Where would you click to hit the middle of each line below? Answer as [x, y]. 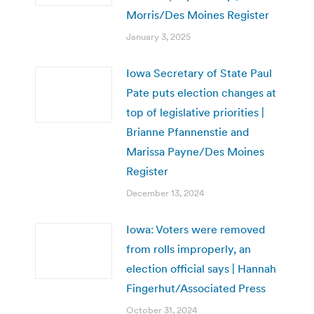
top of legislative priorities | [195, 112]
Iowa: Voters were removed [196, 229]
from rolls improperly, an [189, 248]
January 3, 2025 [158, 36]
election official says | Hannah [201, 268]
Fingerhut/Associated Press [196, 288]
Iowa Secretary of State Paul [199, 73]
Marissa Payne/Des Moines [195, 151]
